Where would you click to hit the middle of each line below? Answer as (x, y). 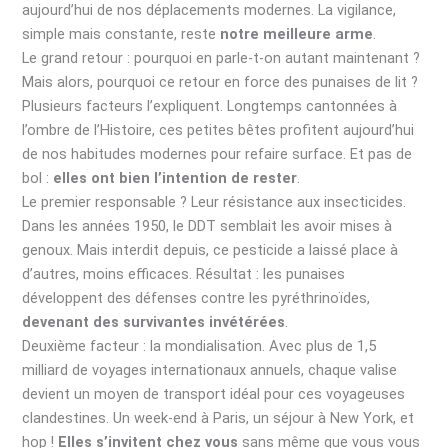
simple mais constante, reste (121, 34)
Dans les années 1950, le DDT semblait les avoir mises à (207, 226)
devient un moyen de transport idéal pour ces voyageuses (214, 394)
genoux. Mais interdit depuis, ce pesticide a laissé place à (210, 250)
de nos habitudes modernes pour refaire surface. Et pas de (217, 154)
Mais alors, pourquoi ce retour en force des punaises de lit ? (220, 82)
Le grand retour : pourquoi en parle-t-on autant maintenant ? (221, 58)
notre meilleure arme (297, 34)
